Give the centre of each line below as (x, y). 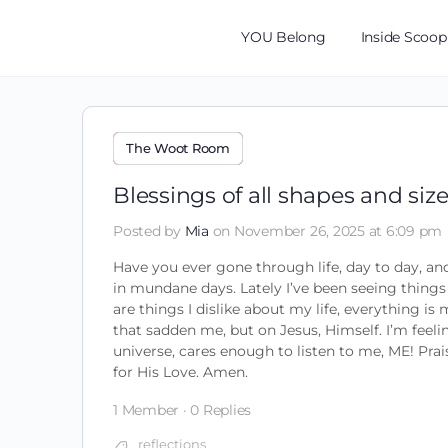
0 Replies (221, 410)
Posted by (149, 231)
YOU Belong (283, 37)
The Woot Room (178, 148)
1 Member (146, 410)
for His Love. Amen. (180, 372)
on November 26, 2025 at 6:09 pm (327, 231)
